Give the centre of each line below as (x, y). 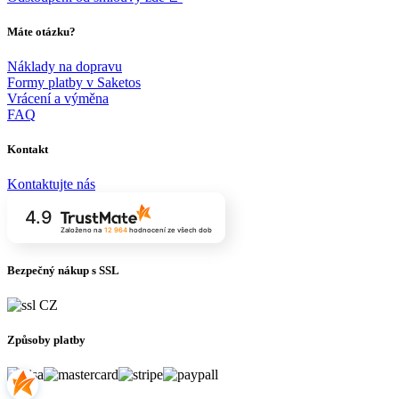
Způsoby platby (46, 339)
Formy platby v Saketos (74, 83)
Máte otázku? (41, 31)
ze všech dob (189, 230)
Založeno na (81, 230)
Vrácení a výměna (58, 99)
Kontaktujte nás (51, 184)
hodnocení (147, 230)
